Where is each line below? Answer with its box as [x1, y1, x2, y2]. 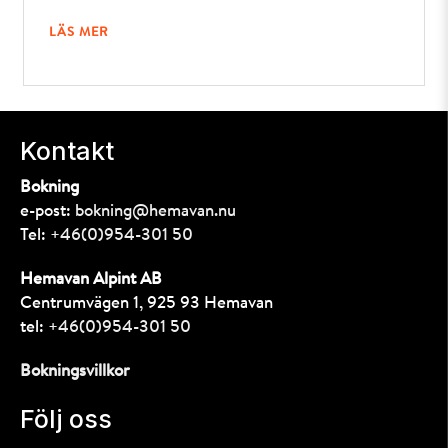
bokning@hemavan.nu [75, 203, 236, 221]
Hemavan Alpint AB [20, 271, 162, 289]
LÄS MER [49, 26, 109, 40]
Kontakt [20, 136, 114, 167]
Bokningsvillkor [20, 363, 130, 381]
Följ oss [20, 404, 112, 435]
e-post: [20, 203, 75, 221]
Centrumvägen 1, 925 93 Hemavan [20, 295, 273, 313]
